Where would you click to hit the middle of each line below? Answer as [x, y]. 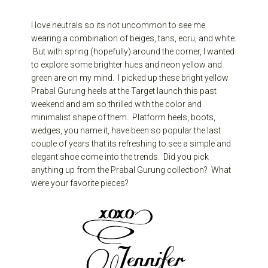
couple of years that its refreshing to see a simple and [131, 143]
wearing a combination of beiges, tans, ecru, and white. [134, 38]
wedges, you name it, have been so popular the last [126, 130]
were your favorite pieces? [80, 183]
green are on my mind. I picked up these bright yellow [130, 77]
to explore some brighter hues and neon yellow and [127, 64]
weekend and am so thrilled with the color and [117, 104]
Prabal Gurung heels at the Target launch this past [124, 91]
